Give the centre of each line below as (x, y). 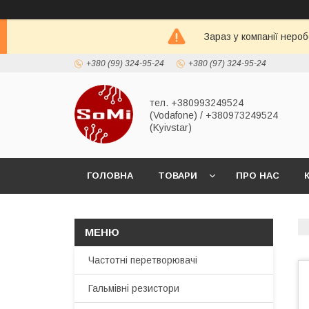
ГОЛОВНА (110, 176)
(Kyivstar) (171, 128)
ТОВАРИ (178, 176)
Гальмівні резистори (134, 288)
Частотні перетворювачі (143, 260)
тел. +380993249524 (197, 103)
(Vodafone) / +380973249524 (214, 115)
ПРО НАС (258, 176)
